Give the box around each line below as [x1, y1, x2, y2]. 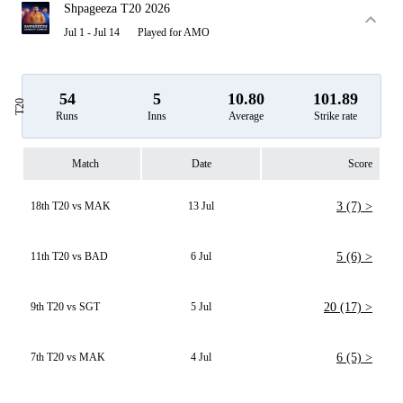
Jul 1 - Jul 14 [64, 26, 120, 39]
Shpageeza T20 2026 [64, 2, 170, 15]
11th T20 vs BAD [31, 250, 108, 263]
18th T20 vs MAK [31, 200, 111, 212]
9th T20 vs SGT [31, 300, 100, 313]
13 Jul [188, 200, 214, 212]
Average [228, 110, 264, 122]
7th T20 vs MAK [31, 351, 105, 363]
